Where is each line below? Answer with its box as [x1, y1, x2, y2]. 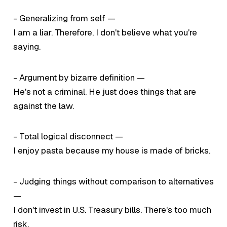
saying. [13, 41, 41, 53]
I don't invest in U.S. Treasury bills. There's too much [13, 204, 211, 215]
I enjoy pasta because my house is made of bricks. [13, 145, 210, 157]
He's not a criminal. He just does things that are [13, 86, 196, 97]
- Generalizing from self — [13, 13, 116, 24]
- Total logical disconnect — [13, 131, 123, 142]
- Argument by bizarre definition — [13, 71, 145, 83]
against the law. [13, 100, 74, 111]
